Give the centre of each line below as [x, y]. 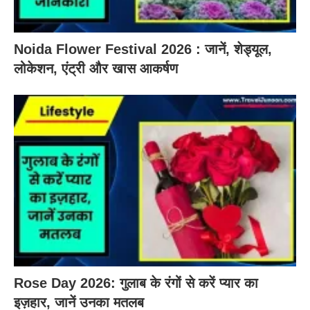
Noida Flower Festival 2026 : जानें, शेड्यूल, [143, 49]
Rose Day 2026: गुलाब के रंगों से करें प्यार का [136, 283]
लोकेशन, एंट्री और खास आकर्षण [96, 68]
